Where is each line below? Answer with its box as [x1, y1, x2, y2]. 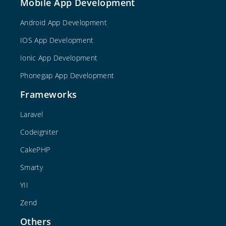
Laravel [20, 109, 43, 119]
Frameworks [20, 88, 77, 100]
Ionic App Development [20, 52, 98, 63]
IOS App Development [20, 35, 94, 45]
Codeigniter [20, 127, 59, 137]
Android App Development [20, 17, 107, 27]
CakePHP [20, 144, 50, 154]
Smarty [20, 162, 43, 172]
